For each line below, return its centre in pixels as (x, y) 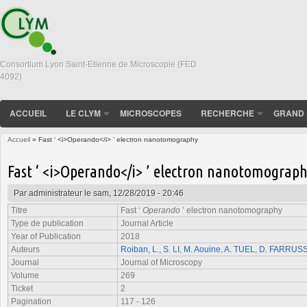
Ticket (22, 288)
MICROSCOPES (151, 113)
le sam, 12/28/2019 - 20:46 (133, 193)
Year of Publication (46, 236)
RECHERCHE (228, 113)
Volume (25, 275)
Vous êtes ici (36, 154)
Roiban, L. (140, 249)
